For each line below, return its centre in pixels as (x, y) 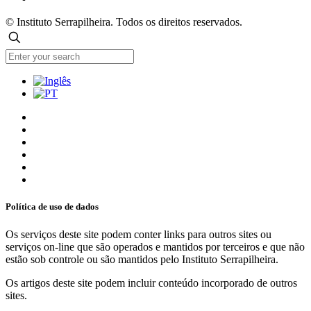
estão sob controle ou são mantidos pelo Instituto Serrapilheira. (142, 259)
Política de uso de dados (52, 207)
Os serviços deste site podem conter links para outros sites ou (138, 234)
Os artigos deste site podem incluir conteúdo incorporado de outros (151, 283)
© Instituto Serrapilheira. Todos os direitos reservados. (124, 22)
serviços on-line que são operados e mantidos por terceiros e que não (155, 246)
